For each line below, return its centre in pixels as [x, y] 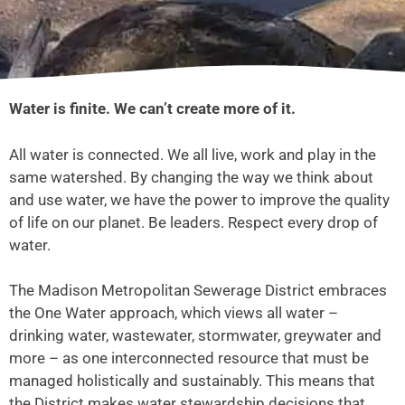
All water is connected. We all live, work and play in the [193, 154]
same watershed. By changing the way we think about [191, 177]
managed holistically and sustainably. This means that [192, 381]
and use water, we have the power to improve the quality [199, 199]
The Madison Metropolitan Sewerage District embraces [198, 291]
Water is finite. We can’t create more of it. [152, 109]
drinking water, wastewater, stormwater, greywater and [195, 336]
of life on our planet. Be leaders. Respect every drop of [193, 222]
